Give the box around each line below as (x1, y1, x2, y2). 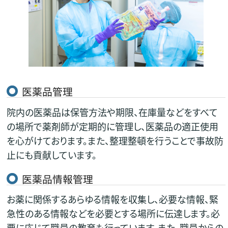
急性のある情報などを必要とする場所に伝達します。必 (6, 207, 220, 220)
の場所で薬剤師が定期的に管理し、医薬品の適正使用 (6, 119, 218, 133)
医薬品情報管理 (21, 171, 93, 186)
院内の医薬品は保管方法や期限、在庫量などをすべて (6, 105, 218, 119)
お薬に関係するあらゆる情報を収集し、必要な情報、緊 (6, 192, 218, 206)
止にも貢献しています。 (6, 148, 97, 161)
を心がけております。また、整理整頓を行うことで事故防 (6, 133, 223, 147)
